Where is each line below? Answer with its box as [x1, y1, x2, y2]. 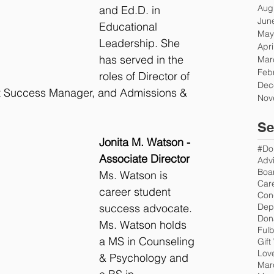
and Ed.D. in [99, 3, 163, 18]
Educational [99, 20, 160, 34]
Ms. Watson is [99, 168, 171, 183]
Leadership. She [99, 36, 183, 51]
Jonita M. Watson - [99, 135, 193, 150]
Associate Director [99, 152, 190, 166]
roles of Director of [99, 69, 193, 84]
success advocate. [99, 201, 195, 216]
